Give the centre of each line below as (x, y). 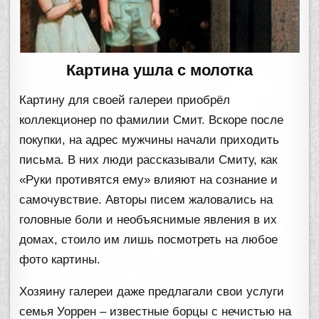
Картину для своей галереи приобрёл (125, 100)
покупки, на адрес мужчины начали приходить (150, 140)
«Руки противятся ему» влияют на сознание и (149, 180)
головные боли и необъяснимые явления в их (148, 220)
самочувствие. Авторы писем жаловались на (146, 200)
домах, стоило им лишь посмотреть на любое (149, 240)
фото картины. (60, 260)
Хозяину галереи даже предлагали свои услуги (152, 292)
